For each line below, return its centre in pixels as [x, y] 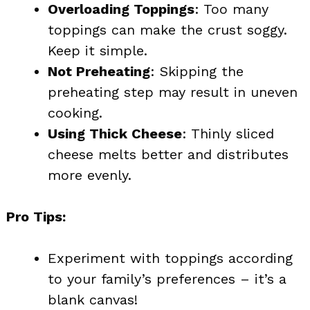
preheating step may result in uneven [173, 92]
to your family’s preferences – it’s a [167, 279]
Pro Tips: [36, 216]
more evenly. [90, 175]
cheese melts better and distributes [168, 154]
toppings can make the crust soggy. [167, 29]
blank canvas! [93, 299]
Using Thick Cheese [115, 133]
